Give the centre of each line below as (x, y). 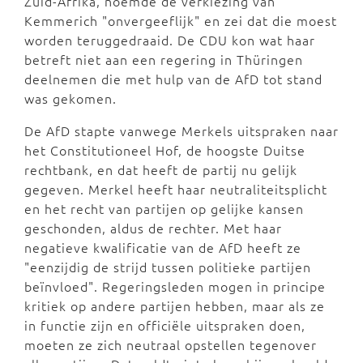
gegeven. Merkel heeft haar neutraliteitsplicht (176, 189)
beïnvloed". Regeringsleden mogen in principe (175, 286)
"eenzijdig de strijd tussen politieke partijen (168, 267)
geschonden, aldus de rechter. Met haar (153, 228)
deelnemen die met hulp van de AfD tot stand (173, 79)
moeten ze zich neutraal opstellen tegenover (171, 344)
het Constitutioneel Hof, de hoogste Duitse (165, 150)
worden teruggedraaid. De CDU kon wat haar (170, 40)
